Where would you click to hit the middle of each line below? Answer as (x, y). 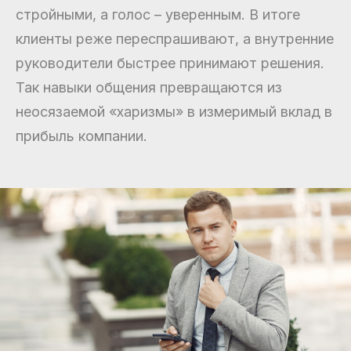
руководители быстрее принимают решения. (170, 63)
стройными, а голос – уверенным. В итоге (158, 14)
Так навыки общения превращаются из (149, 87)
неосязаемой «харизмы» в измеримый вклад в (174, 112)
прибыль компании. (81, 136)
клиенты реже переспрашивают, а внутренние (175, 39)
